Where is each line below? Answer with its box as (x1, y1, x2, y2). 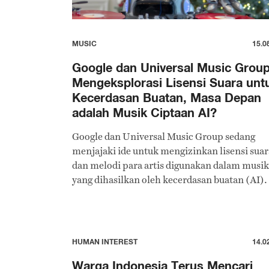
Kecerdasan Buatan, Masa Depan (72, 90, 261, 105)
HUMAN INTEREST (72, 237, 138, 246)
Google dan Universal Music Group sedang (72, 130, 255, 144)
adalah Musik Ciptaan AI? (72, 105, 217, 120)
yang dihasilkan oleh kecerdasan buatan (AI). (72, 173, 267, 187)
